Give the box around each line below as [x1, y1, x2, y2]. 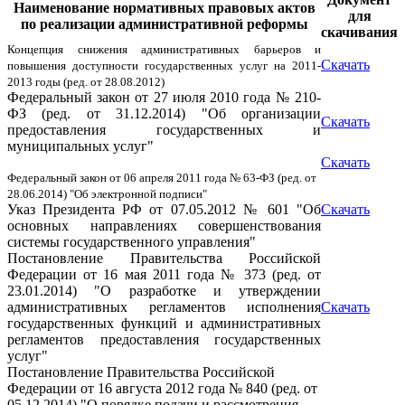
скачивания [321, 24, 398, 40]
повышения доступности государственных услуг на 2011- [7, 59, 321, 72]
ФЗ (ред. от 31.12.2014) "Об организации [7, 106, 321, 121]
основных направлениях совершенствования [7, 218, 321, 233]
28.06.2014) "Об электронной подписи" [7, 187, 207, 201]
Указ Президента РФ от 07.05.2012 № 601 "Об [7, 202, 321, 217]
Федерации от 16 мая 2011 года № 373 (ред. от [7, 267, 321, 282]
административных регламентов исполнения [7, 299, 321, 315]
